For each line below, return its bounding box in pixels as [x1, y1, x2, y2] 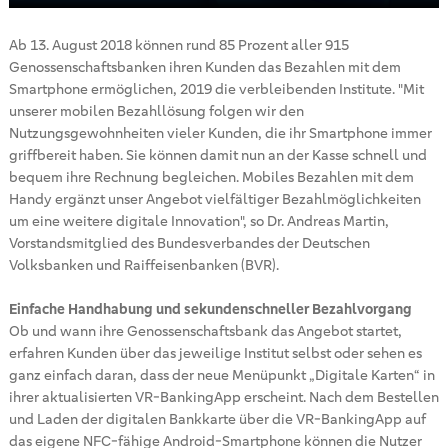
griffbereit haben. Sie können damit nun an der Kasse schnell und [8, 145, 427, 164]
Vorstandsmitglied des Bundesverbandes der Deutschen [8, 233, 370, 252]
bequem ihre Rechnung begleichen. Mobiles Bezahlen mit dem [8, 167, 414, 186]
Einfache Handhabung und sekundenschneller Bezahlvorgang [8, 299, 412, 318]
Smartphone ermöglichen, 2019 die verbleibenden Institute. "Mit [8, 79, 424, 98]
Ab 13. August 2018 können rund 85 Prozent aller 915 [8, 35, 349, 54]
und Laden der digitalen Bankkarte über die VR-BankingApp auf [8, 409, 426, 428]
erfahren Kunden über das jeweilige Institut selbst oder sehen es [8, 343, 422, 362]
